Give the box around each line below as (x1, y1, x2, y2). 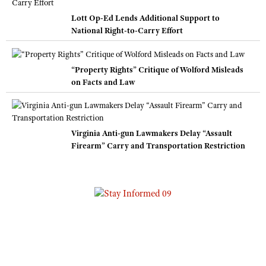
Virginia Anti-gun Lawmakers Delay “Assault (71, 128, 232, 139)
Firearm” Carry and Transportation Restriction (71, 140, 245, 151)
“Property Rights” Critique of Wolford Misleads (71, 64, 243, 75)
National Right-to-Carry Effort (71, 24, 183, 36)
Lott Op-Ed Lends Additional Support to (71, 12, 220, 23)
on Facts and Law (71, 77, 135, 88)
